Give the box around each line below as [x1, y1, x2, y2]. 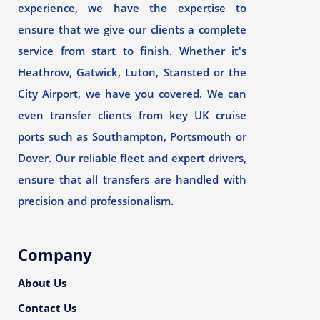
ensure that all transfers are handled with [18, 172, 246, 186]
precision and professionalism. [18, 194, 174, 208]
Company [18, 244, 92, 265]
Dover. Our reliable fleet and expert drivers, [18, 151, 246, 165]
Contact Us [18, 301, 76, 315]
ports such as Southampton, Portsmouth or [18, 129, 246, 144]
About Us [18, 276, 66, 290]
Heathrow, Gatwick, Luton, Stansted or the [18, 65, 246, 79]
